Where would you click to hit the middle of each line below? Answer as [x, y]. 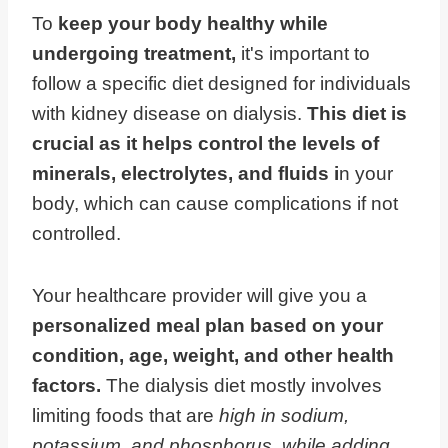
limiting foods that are [125, 416]
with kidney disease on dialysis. [169, 114]
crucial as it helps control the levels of [205, 144]
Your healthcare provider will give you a [199, 296]
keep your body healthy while [193, 24]
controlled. [76, 234]
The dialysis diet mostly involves [241, 386]
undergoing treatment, [136, 54]
